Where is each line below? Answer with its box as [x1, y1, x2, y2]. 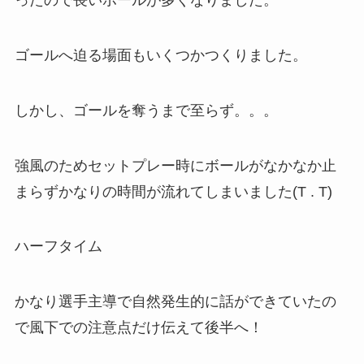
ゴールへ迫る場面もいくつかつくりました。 [14, 46, 307, 63]
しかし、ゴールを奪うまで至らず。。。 [14, 102, 278, 119]
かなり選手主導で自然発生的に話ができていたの [14, 293, 336, 310]
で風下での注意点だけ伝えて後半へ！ [14, 319, 263, 336]
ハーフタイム [14, 238, 102, 255]
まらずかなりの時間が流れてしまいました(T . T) [14, 183, 332, 200]
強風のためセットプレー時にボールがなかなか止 [14, 157, 336, 174]
